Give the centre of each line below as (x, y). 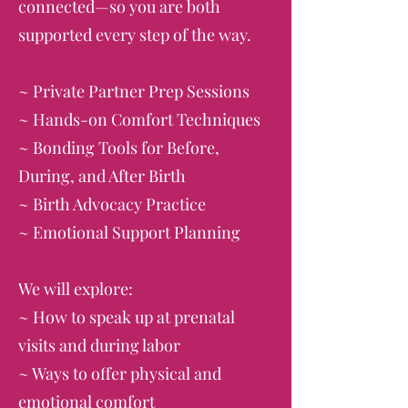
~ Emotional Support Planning (129, 232)
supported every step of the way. (135, 35)
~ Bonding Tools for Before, (119, 148)
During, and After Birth (102, 176)
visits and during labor (99, 345)
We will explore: (76, 289)
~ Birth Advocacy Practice (112, 204)
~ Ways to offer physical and (120, 373)
